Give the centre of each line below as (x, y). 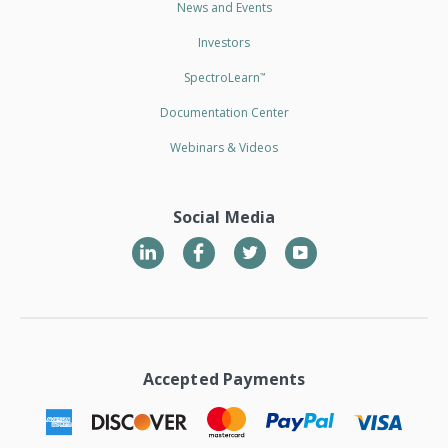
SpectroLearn (221, 77)
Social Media (224, 216)
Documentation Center (224, 112)
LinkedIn (193, 245)
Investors (224, 42)
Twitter (292, 246)
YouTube (347, 246)
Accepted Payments (224, 378)
